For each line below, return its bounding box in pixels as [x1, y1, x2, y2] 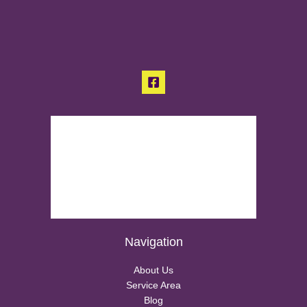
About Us [134, 265, 173, 276]
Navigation [124, 234, 183, 249]
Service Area [126, 280, 181, 291]
